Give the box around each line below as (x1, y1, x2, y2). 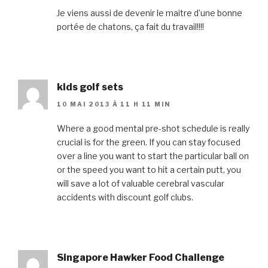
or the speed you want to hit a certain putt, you (57, 164, 241, 175)
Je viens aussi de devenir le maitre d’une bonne (57, 8, 242, 19)
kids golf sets (57, 81, 123, 93)
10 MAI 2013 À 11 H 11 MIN (57, 100, 170, 108)
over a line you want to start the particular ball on (57, 150, 249, 161)
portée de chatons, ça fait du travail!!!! (57, 22, 204, 32)
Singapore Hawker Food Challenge (57, 251, 224, 263)
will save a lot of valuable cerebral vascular (57, 178, 224, 188)
